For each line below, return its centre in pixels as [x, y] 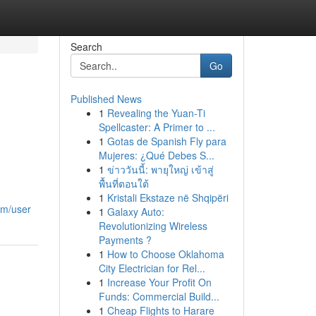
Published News [106, 99]
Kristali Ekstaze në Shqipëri [168, 197]
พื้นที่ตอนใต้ [123, 183]
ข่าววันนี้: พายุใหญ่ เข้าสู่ [160, 169]
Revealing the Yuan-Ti [156, 113]
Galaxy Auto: [135, 212]
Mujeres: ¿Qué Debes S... [156, 155]
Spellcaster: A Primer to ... [157, 127]
